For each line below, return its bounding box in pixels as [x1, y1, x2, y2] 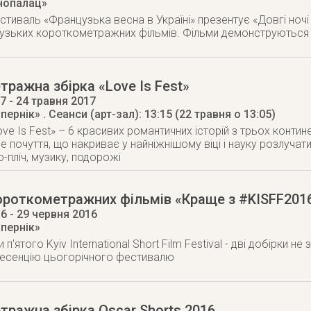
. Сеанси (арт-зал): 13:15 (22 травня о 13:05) [43, 108, 276, 121]
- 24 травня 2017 [6, 94, 96, 108]
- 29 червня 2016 [7, 208, 97, 221]
